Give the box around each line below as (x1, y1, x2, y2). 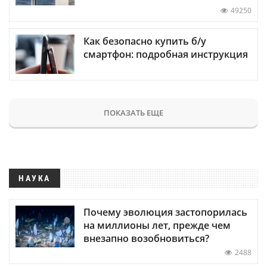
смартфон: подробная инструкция (83, 47, 248, 61)
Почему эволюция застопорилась (83, 205, 247, 219)
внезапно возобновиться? (83, 231, 209, 245)
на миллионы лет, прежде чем (83, 218, 231, 232)
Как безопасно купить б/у (83, 34, 206, 48)
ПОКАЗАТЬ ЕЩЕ (104, 107, 163, 118)
